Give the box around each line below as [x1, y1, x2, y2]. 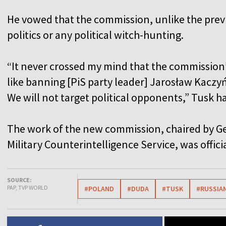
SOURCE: [7, 176, 32, 184]
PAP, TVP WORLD [7, 183, 48, 191]
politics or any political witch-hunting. [7, 27, 184, 42]
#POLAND [84, 184, 114, 193]
